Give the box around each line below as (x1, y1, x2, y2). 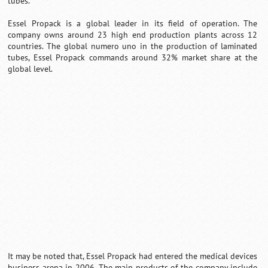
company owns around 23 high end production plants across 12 (8, 29, 258, 40)
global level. (8, 63, 53, 74)
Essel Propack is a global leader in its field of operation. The (8, 18, 258, 29)
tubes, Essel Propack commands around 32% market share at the (8, 52, 258, 63)
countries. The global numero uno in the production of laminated (8, 41, 258, 51)
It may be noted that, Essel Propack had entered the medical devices (8, 251, 258, 261)
